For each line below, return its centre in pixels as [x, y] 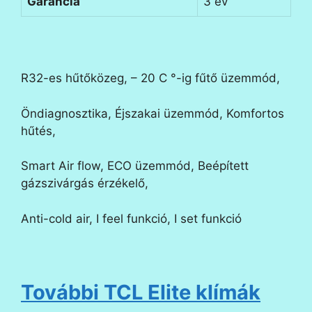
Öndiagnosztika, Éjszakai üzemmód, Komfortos [153, 113]
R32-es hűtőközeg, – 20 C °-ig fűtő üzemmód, [150, 78]
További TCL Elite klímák [141, 292]
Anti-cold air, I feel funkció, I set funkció [131, 218]
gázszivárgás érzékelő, [85, 184]
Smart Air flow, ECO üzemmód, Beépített [135, 166]
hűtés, [38, 131]
